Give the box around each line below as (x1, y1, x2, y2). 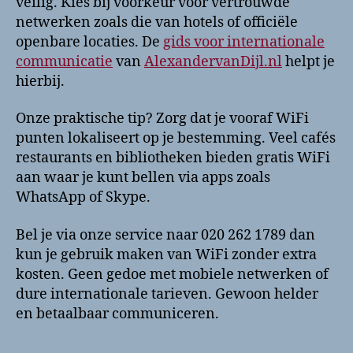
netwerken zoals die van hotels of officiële (16, 13, 298, 32)
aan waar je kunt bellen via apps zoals (16, 169, 270, 188)
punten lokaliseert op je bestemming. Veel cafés (16, 129, 336, 148)
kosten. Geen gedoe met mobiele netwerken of (16, 265, 329, 284)
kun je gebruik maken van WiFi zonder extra (16, 245, 317, 264)
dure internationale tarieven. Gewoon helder (16, 284, 318, 303)
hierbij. (16, 72, 65, 91)
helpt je (282, 52, 335, 71)
